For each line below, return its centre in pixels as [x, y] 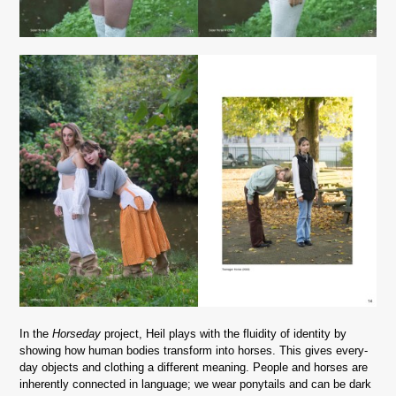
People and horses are [311, 368]
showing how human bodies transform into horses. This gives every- [194, 351]
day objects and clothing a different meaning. [137, 368]
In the [36, 334]
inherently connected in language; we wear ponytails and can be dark [196, 385]
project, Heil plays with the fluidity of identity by [224, 334]
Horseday [77, 334]
